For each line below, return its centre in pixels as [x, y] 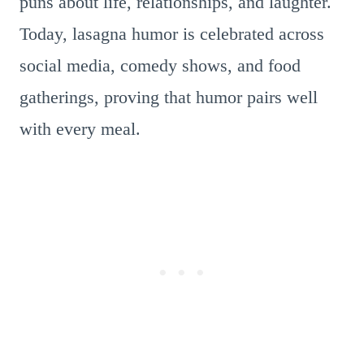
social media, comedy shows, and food [160, 65]
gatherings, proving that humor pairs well [169, 97]
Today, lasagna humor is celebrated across [172, 34]
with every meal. [80, 129]
